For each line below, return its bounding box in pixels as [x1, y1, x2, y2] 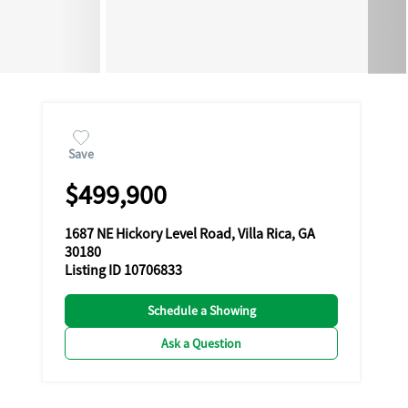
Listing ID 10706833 [65, 261, 182, 280]
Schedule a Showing [147, 302, 256, 319]
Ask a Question [161, 335, 241, 352]
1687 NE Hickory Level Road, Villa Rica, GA [65, 225, 315, 243]
